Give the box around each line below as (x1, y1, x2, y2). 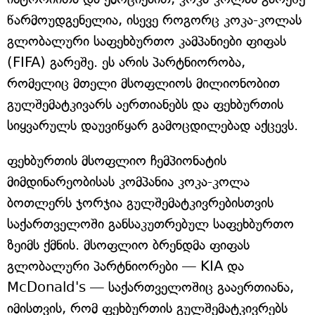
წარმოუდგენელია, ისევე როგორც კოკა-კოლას (7, 12, 302, 28)
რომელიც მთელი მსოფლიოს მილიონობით (7, 75, 280, 91)
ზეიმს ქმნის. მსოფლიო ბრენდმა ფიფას (7, 237, 250, 253)
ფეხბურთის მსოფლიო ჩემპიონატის (7, 153, 226, 169)
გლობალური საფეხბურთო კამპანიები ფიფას (7, 33, 286, 49)
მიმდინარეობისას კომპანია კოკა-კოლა (7, 174, 250, 190)
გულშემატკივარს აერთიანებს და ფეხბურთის (7, 96, 283, 112)
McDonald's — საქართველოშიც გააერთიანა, (7, 279, 294, 295)
